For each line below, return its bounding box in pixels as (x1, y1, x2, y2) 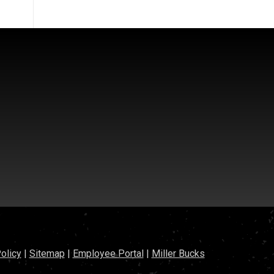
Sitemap (29, 247, 65, 259)
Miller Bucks (151, 247, 205, 259)
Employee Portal (72, 247, 144, 259)
